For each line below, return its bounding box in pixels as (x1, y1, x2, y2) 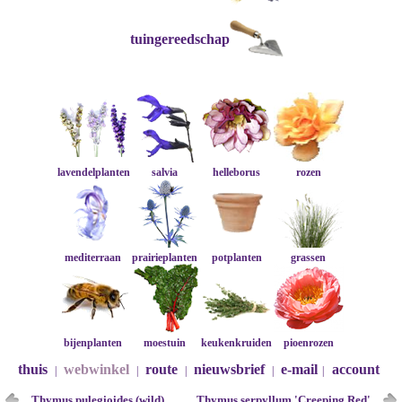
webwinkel (63, 362, 129, 377)
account (331, 362, 380, 377)
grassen (291, 251, 327, 264)
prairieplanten (132, 251, 198, 264)
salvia (152, 166, 179, 179)
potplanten (211, 251, 262, 264)
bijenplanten (64, 336, 123, 349)
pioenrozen (283, 336, 334, 349)
